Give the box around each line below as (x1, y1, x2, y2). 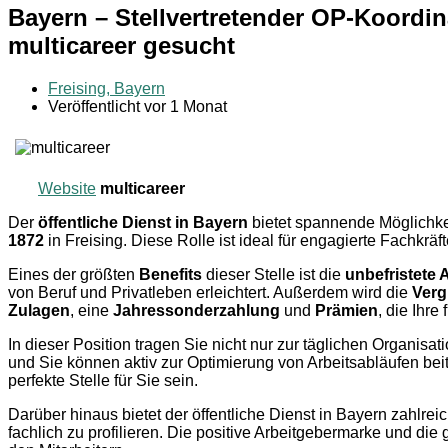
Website (38, 179, 96, 197)
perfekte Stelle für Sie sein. (8, 371, 198, 389)
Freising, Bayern (48, 79, 165, 97)
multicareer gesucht (8, 31, 235, 59)
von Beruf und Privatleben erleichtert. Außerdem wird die (8, 283, 412, 301)
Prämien (315, 301, 378, 319)
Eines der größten (8, 265, 139, 283)
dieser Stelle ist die (202, 265, 345, 283)
